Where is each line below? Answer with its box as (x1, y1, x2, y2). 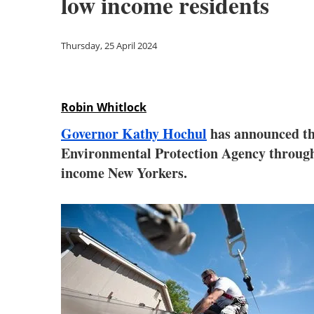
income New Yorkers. (61, 163, 187, 183)
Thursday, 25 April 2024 (61, 39, 157, 52)
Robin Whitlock (61, 100, 146, 115)
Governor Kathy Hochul (61, 123, 207, 144)
